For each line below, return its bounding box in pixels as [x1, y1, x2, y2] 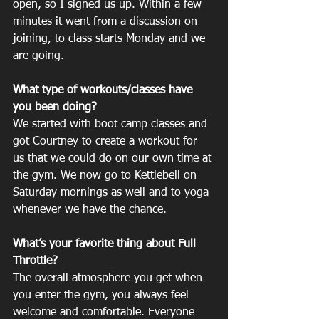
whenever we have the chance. [13, 204, 170, 216]
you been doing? [100, 102, 127, 113]
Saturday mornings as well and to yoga [13, 187, 212, 199]
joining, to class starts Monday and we [13, 33, 209, 45]
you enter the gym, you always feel [13, 290, 192, 301]
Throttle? [61, 256, 70, 267]
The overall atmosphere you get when [13, 273, 206, 284]
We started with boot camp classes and [13, 119, 211, 130]
